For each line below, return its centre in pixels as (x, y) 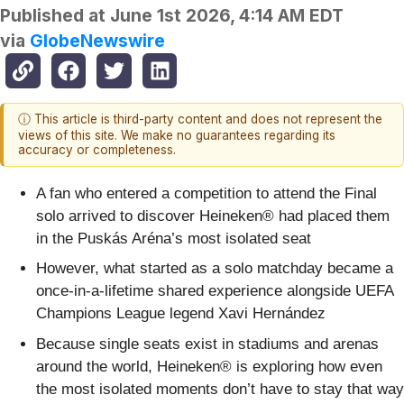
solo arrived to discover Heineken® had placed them (213, 216)
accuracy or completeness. (97, 150)
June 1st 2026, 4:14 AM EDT (227, 16)
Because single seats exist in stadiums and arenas (207, 344)
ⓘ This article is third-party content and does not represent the (200, 119)
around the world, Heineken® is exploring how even (209, 366)
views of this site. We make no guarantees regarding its (177, 136)
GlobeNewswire (97, 41)
